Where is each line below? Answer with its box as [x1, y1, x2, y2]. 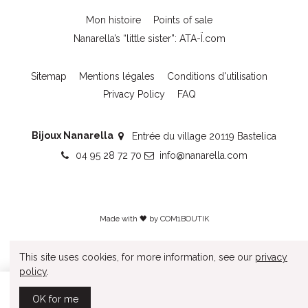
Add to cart [162, 292, 212, 304]
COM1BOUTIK [159, 214, 209, 224]
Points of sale [153, 14, 212, 26]
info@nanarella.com [159, 150, 248, 162]
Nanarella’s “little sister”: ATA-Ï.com [73, 32, 225, 44]
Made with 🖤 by [99, 214, 160, 224]
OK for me [32, 294, 78, 305]
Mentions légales [79, 70, 155, 82]
